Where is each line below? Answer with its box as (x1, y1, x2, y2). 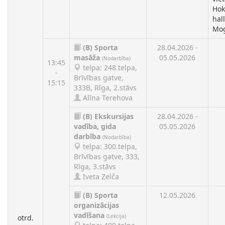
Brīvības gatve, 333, (74, 152, 140, 161)
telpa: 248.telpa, (81, 63, 137, 72)
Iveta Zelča (81, 172, 119, 181)
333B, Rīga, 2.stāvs (74, 83, 137, 92)
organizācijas (74, 200, 119, 210)
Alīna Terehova (81, 93, 133, 102)
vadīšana (74, 210, 104, 220)
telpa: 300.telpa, (81, 142, 137, 151)
